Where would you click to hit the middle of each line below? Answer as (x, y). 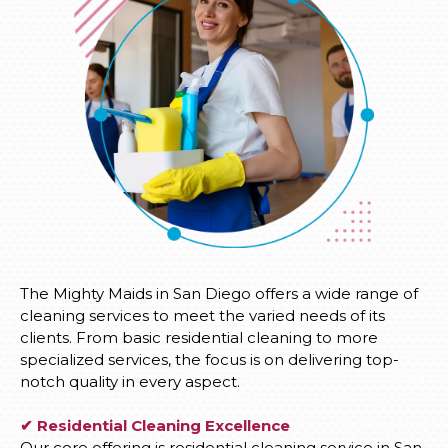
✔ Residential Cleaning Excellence (155, 426)
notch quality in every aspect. (130, 382)
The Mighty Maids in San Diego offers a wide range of (219, 294)
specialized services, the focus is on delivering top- (209, 360)
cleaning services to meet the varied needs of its (202, 316)
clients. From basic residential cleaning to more (199, 338)
